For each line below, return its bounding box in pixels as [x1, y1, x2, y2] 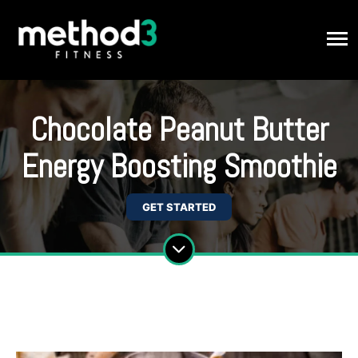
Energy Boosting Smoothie [21, 146, 337, 187]
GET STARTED [142, 201, 216, 213]
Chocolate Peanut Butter [30, 109, 328, 150]
